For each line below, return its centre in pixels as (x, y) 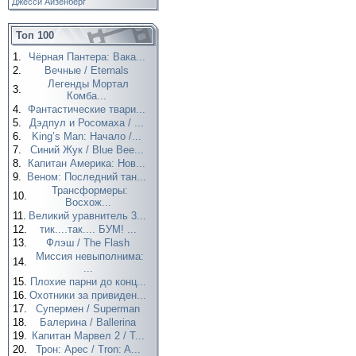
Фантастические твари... (88, 109)
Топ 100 (35, 35)
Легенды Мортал (88, 84)
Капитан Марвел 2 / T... (89, 336)
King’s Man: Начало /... (88, 136)
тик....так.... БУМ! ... (89, 229)
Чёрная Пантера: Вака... (88, 57)
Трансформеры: (89, 190)
